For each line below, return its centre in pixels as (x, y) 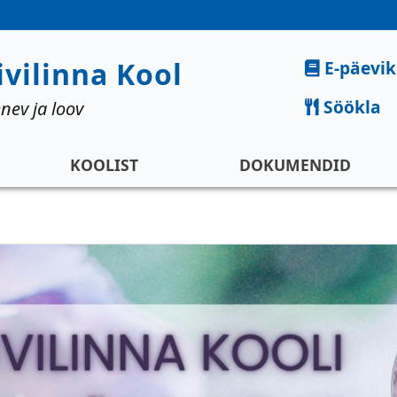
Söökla (352, 106)
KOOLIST (104, 165)
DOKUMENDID (296, 165)
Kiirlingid (332, 58)
